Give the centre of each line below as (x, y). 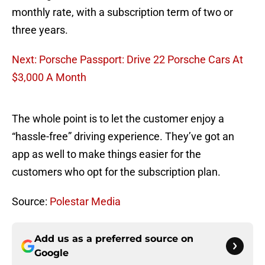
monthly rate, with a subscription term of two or (122, 12)
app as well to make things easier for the (106, 154)
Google (51, 253)
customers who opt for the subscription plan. (116, 172)
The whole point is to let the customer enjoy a (118, 119)
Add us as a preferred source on (114, 239)
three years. (40, 30)
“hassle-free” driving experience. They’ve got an (123, 137)
